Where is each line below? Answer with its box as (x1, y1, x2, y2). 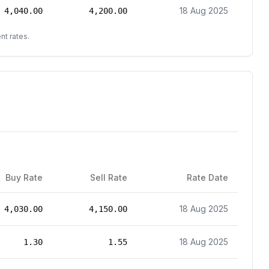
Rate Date (187, 172, 228, 183)
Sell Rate (90, 172, 127, 183)
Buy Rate (5, 172, 43, 183)
